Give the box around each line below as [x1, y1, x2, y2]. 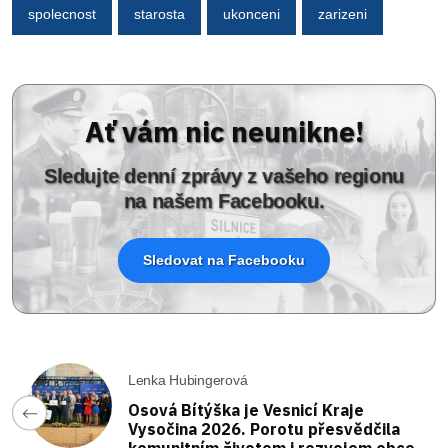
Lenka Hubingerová [128, 371, 248, 388]
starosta [134, 6, 185, 23]
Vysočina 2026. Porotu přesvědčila [128, 418, 400, 439]
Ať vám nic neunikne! [84, 112, 364, 150]
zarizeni [318, 6, 367, 23]
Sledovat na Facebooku [143, 251, 305, 268]
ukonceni [223, 6, 280, 23]
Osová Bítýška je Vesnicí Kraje [128, 399, 364, 420]
